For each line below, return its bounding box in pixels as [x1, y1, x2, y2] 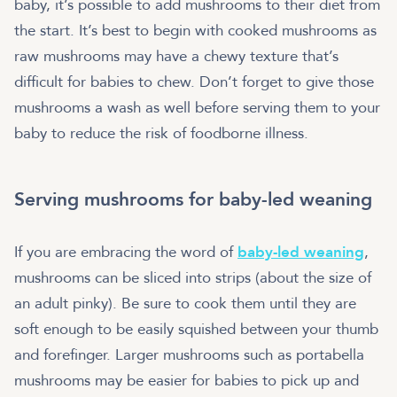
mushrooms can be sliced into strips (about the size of [14, 267, 371, 288]
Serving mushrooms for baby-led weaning [14, 186, 372, 213]
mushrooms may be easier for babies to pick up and [14, 370, 359, 391]
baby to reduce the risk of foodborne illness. [14, 122, 313, 144]
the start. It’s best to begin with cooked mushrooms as [14, 19, 377, 41]
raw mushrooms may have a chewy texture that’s [14, 45, 339, 66]
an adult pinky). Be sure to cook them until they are [14, 292, 356, 314]
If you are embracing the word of [14, 241, 237, 262]
